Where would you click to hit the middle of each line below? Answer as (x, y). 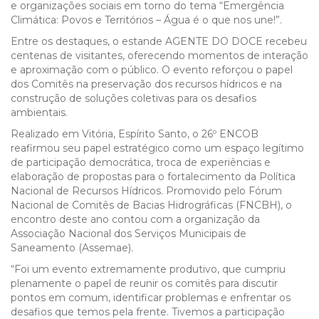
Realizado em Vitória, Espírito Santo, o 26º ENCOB (135, 134)
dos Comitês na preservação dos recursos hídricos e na (146, 84)
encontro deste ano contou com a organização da (135, 219)
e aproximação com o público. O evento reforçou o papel (152, 70)
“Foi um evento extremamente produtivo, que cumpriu (148, 269)
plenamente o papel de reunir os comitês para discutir (144, 283)
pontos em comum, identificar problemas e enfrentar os (151, 298)
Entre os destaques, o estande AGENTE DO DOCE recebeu (159, 41)
